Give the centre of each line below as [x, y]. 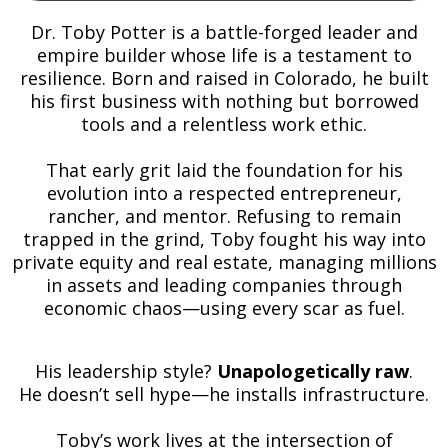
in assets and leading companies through [224, 285]
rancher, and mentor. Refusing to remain [224, 216]
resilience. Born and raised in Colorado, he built [224, 78]
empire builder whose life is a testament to [224, 55]
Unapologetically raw [313, 371]
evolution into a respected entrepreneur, [224, 193]
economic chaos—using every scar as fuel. [224, 308]
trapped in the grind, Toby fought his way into [224, 239]
